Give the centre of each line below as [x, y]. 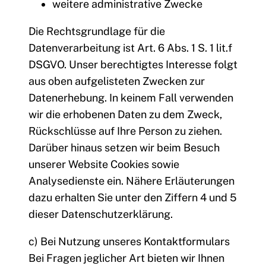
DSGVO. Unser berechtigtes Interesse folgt [133, 65]
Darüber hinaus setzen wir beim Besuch [124, 148]
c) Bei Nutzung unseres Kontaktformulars [129, 242]
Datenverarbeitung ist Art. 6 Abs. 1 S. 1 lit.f [130, 48]
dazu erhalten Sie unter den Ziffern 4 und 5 [133, 198]
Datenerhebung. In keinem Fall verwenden [131, 98]
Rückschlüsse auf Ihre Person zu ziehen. [125, 131]
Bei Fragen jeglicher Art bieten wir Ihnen [126, 258]
